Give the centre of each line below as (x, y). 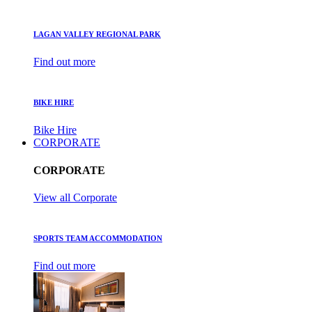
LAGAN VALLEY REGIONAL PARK (97, 34)
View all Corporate (75, 197)
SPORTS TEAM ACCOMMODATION (98, 238)
